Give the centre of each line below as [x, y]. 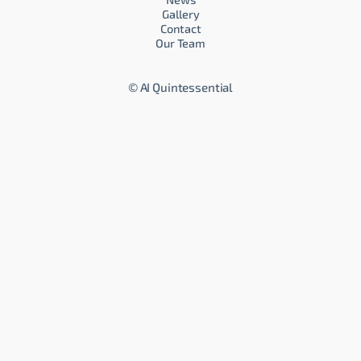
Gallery [180, 14]
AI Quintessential [187, 87]
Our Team [180, 43]
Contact [180, 29]
